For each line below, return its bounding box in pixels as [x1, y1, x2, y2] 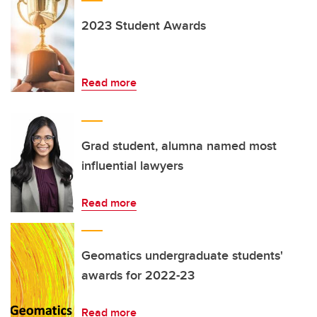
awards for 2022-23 [81, 266, 195, 284]
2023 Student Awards [81, 16, 206, 35]
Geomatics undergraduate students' [81, 246, 283, 265]
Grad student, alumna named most [81, 137, 277, 155]
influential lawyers [81, 156, 183, 175]
